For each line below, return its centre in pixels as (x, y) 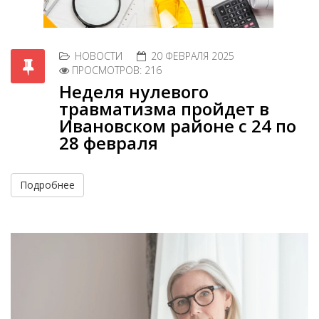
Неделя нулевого (134, 92)
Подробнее (47, 185)
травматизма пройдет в (164, 109)
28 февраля (109, 143)
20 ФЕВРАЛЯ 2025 (193, 56)
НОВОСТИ (99, 56)
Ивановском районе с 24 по (178, 126)
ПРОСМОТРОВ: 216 (117, 70)
